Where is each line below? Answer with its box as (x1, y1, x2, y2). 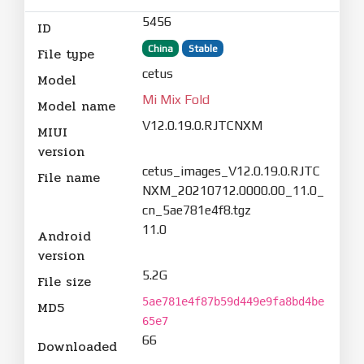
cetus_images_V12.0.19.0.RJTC (141, 162, 320, 179)
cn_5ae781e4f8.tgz (141, 201, 251, 218)
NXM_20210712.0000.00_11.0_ (141, 182, 324, 198)
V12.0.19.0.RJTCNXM (141, 117, 262, 133)
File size (37, 271, 91, 292)
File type (37, 43, 94, 64)
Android (37, 225, 91, 246)
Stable (188, 42, 218, 54)
